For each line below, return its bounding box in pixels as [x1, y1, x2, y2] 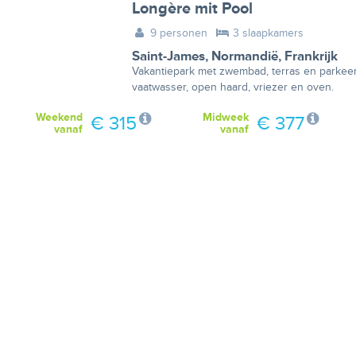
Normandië [211, 48, 278, 64]
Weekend [35, 110, 83, 124]
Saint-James [131, 48, 205, 64]
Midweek [202, 110, 249, 124]
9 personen [147, 26, 208, 40]
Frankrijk [284, 48, 338, 64]
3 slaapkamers [229, 26, 304, 40]
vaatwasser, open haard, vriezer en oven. [131, 80, 334, 94]
